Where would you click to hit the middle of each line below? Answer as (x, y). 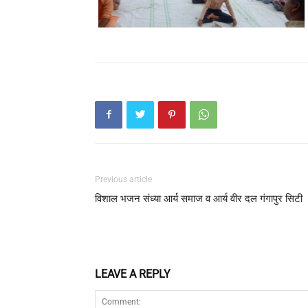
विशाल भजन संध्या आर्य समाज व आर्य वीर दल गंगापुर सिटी (199, 198)
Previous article (123, 179)
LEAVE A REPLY (133, 274)
